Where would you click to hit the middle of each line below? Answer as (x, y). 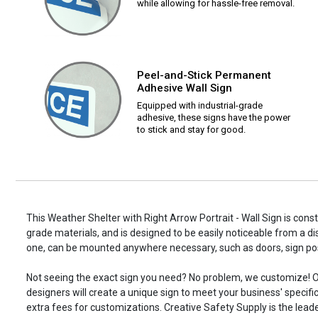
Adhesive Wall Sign (185, 88)
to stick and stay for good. (191, 130)
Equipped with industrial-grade (200, 106)
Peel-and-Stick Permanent (204, 76)
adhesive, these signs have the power (214, 118)
